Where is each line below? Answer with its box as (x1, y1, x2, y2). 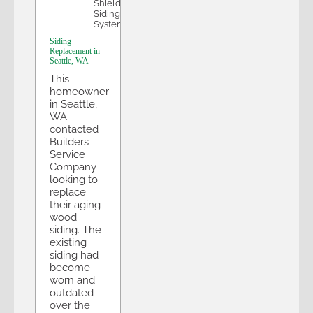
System (94, 18, 125, 29)
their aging (50, 198, 101, 211)
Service (50, 147, 85, 161)
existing (50, 235, 87, 249)
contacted (50, 122, 99, 136)
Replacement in (50, 45, 100, 56)
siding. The (50, 223, 101, 236)
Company (50, 160, 96, 173)
